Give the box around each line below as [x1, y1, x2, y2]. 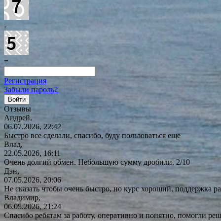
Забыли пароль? [4, 85, 58, 94]
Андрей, [4, 113, 32, 122]
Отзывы [4, 105, 31, 113]
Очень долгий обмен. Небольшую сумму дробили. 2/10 [4, 158, 190, 167]
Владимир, [4, 193, 40, 202]
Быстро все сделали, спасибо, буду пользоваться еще [4, 131, 181, 140]
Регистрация [4, 76, 46, 85]
